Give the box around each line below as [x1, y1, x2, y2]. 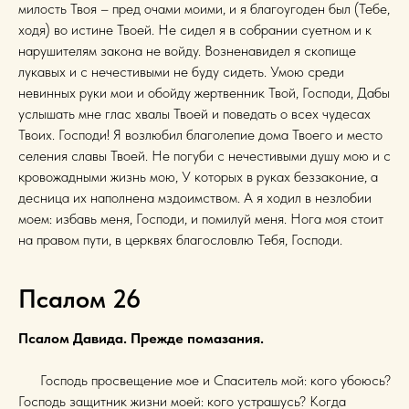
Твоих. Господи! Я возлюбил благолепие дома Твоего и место [18, 125, 383, 143]
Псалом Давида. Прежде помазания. [18, 329, 264, 347]
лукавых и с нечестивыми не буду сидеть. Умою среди [18, 62, 344, 80]
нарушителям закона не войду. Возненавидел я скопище [18, 41, 356, 59]
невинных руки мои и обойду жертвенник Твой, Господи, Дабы [18, 83, 390, 101]
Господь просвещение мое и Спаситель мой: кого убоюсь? [18, 371, 391, 389]
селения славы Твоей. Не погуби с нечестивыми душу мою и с [18, 146, 391, 164]
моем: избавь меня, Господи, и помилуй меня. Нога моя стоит [18, 209, 383, 227]
